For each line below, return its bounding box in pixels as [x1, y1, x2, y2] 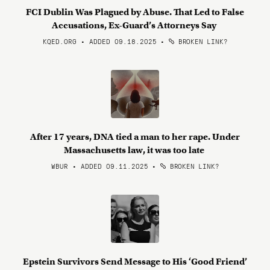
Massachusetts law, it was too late [64, 145, 206, 155]
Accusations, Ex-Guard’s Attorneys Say [52, 20, 218, 31]
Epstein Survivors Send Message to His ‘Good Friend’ [23, 256, 247, 267]
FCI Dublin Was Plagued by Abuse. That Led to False [26, 7, 244, 17]
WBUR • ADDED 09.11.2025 [51, 161, 148, 171]
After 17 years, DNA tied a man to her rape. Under [30, 131, 240, 142]
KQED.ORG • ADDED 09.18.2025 [42, 36, 157, 46]
